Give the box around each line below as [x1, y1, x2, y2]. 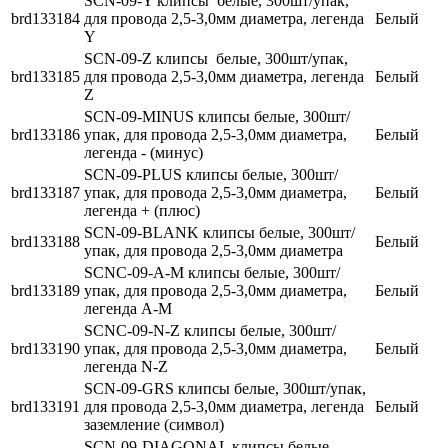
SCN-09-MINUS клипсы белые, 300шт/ [84, 108, 350, 126]
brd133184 [11, 10, 80, 28]
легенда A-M [84, 300, 172, 318]
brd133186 [11, 126, 80, 144]
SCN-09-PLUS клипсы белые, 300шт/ [84, 166, 338, 184]
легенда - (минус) [84, 144, 203, 162]
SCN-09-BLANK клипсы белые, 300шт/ [84, 224, 355, 242]
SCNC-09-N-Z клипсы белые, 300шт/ [84, 322, 336, 340]
